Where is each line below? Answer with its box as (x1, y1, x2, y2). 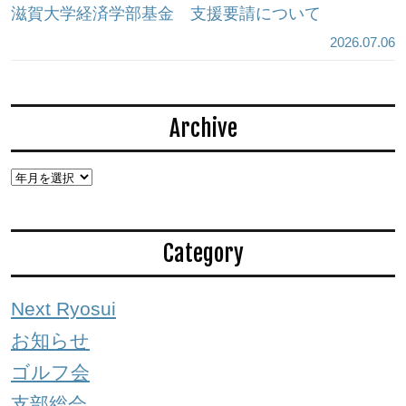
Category (162, 239, 244, 268)
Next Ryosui (10, 298, 116, 320)
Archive (169, 113, 237, 142)
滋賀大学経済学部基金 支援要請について (10, 5, 321, 24)
